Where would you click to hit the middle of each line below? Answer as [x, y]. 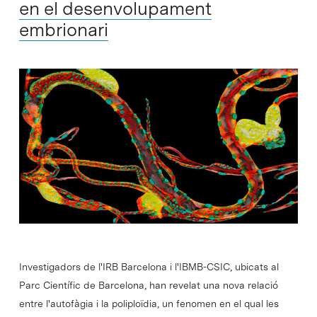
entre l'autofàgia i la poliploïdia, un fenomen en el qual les [149, 303]
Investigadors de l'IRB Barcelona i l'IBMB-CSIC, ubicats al [149, 266]
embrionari [63, 29]
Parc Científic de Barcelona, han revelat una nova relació [148, 285]
